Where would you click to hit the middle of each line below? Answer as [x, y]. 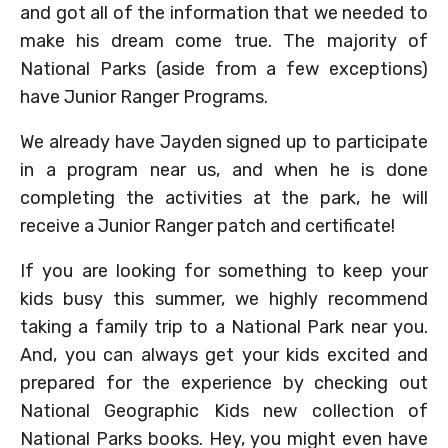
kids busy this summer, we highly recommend [224, 298]
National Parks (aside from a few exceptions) [224, 68]
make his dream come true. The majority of [224, 40]
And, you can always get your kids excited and [224, 354]
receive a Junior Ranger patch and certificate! [207, 225]
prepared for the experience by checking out [224, 382]
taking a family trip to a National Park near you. [224, 326]
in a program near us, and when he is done [224, 169]
